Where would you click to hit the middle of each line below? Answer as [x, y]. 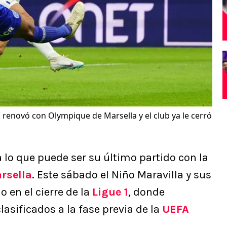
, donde [146, 192]
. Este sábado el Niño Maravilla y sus [122, 175]
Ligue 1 [110, 192]
